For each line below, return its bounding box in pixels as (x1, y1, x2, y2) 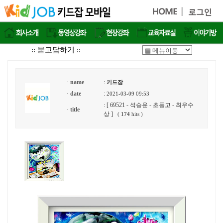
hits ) (129, 111, 143, 117)
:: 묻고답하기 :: (31, 46, 81, 54)
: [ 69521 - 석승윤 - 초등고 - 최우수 (103, 102, 194, 109)
